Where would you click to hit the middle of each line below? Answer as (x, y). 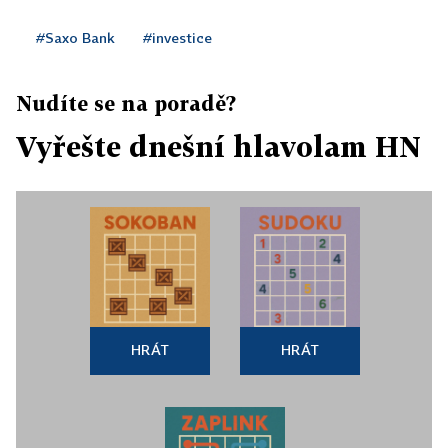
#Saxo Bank (75, 38)
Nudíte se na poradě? (126, 103)
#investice (177, 38)
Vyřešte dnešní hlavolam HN (218, 147)
